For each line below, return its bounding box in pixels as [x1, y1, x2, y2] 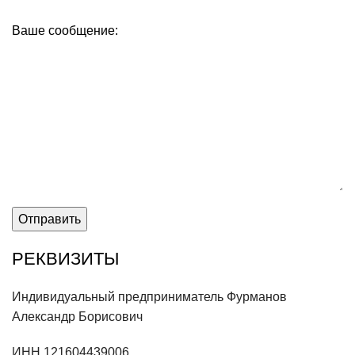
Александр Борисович [12, 309, 143, 323]
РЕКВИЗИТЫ [12, 248, 119, 269]
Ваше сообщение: [12, 23, 118, 37]
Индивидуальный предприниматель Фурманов [12, 289, 287, 303]
